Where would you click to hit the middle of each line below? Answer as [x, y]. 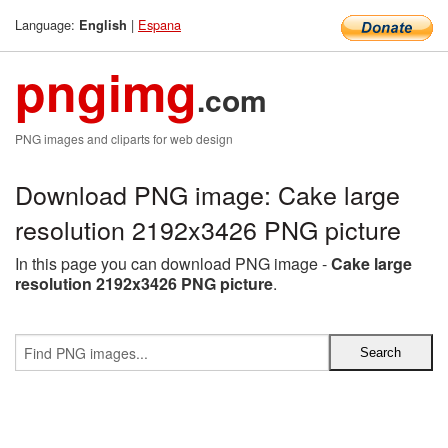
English [103, 25]
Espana [159, 24]
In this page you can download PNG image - [173, 263]
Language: [47, 24]
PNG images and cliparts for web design [124, 138]
